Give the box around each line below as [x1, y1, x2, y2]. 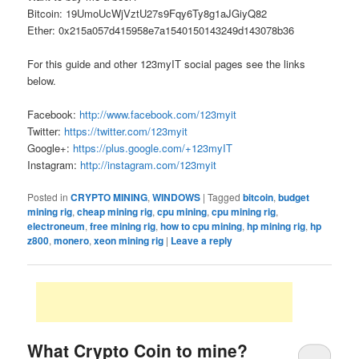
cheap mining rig [77, 204, 153, 220]
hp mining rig [247, 219, 306, 234]
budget [278, 190, 310, 205]
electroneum [27, 219, 86, 234]
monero [54, 233, 90, 248]
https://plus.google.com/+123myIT [73, 139, 233, 155]
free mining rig [90, 219, 156, 234]
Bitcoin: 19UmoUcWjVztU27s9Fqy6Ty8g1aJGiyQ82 [27, 5, 268, 21]
